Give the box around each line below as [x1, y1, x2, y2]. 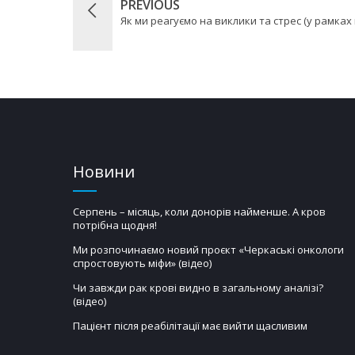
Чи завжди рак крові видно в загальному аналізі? [73, 280, 323, 295]
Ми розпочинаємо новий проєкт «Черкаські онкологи [73, 242, 344, 257]
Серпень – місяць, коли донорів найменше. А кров [73, 204, 326, 219]
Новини [73, 160, 135, 182]
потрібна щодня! [73, 217, 157, 232]
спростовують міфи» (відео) [73, 255, 212, 270]
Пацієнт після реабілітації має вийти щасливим [73, 318, 307, 333]
